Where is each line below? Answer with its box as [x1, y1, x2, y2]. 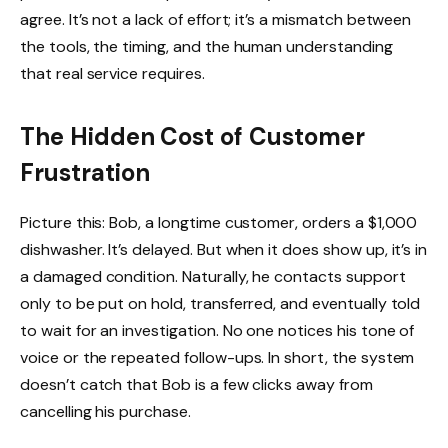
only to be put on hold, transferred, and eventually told [20, 293, 421, 315]
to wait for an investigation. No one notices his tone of [20, 320, 415, 342]
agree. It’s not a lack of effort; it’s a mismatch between [20, 9, 412, 31]
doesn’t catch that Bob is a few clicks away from [20, 374, 373, 396]
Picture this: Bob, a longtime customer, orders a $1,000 [20, 212, 418, 234]
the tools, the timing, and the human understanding [20, 36, 393, 58]
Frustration [20, 157, 150, 189]
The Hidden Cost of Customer [20, 121, 365, 153]
